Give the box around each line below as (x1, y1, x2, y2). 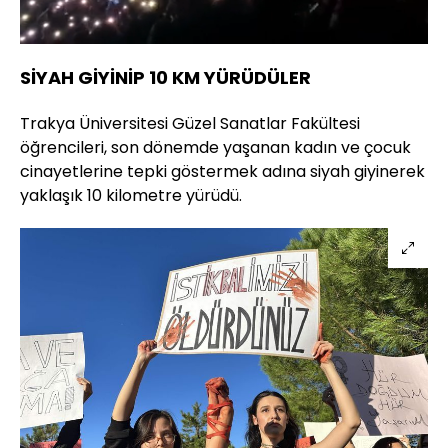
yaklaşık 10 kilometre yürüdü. (20, 183, 242, 207)
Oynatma (331, 19, 390, 36)
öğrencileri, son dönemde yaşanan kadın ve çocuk (20, 135, 411, 159)
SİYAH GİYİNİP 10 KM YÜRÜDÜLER (20, 64, 311, 90)
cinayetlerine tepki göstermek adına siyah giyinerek (20, 159, 425, 183)
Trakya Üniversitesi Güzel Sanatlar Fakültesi (20, 111, 360, 135)
